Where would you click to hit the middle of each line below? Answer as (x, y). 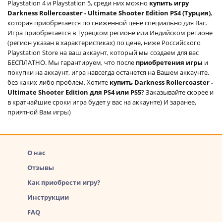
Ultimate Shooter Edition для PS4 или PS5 (74, 92)
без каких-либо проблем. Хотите (58, 82)
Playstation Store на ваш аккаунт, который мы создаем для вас (103, 52)
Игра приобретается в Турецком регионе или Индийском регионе (110, 32)
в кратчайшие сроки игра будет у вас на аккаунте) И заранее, (102, 102)
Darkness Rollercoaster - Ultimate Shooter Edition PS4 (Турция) (109, 13)
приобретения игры (170, 62)
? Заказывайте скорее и (177, 92)
